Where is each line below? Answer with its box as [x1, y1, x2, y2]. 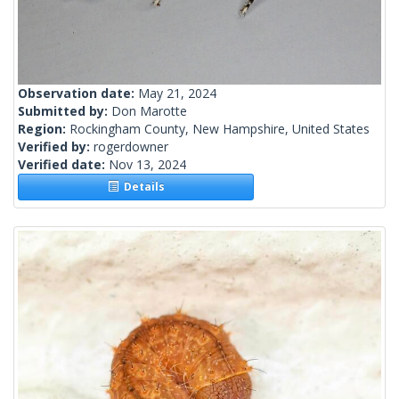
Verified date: [18, 156, 109, 174]
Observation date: [18, 85, 138, 102]
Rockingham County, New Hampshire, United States [69, 120, 370, 138]
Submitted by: [18, 102, 111, 120]
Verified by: [18, 138, 94, 156]
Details [118, 179, 165, 195]
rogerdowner [94, 138, 168, 156]
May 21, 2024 [138, 85, 216, 102]
